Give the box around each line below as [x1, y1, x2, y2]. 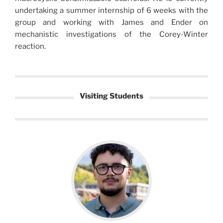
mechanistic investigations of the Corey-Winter [15, 30, 208, 39]
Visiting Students [79, 92, 144, 101]
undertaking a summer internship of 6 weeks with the [15, 6, 208, 15]
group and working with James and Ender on [15, 18, 208, 27]
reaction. [15, 42, 46, 51]
